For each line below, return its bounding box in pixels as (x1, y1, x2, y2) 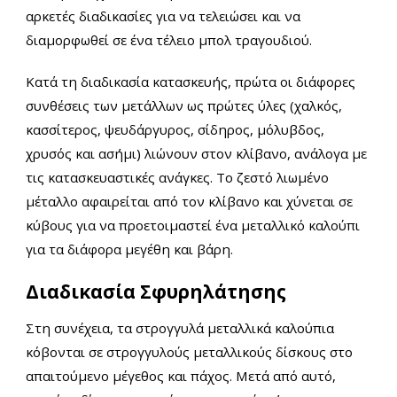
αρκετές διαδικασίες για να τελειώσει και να (26, 7, 300, 26)
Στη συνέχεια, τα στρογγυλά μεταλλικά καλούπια (26, 319, 334, 338)
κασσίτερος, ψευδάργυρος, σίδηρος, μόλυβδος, (26, 121, 324, 139)
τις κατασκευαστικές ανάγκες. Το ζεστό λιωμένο (26, 168, 329, 187)
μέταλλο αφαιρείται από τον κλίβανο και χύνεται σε (26, 192, 353, 211)
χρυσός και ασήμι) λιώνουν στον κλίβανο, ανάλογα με (26, 144, 367, 163)
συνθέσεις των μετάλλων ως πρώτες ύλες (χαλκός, (26, 97, 342, 115)
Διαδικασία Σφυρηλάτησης (26, 279, 286, 305)
